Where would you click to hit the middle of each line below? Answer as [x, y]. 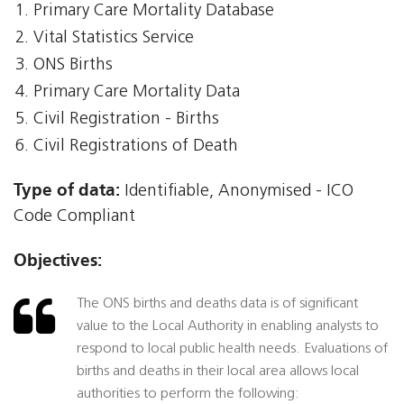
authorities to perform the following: [188, 395]
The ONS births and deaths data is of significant [217, 304]
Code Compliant [74, 217]
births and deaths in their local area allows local [218, 372]
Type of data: [67, 190]
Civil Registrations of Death [136, 147]
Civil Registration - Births [127, 120]
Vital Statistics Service [114, 39]
